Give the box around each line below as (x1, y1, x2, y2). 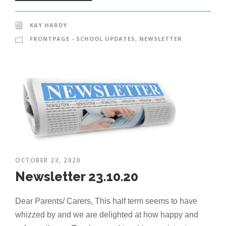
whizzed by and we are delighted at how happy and (15, 210, 198, 219)
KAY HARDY (30, 21, 67, 29)
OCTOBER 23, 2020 (15, 155, 81, 164)
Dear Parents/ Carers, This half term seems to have (15, 196, 197, 205)
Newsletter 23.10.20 (15, 168, 138, 184)
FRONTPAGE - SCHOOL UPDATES (30, 34, 135, 42)
